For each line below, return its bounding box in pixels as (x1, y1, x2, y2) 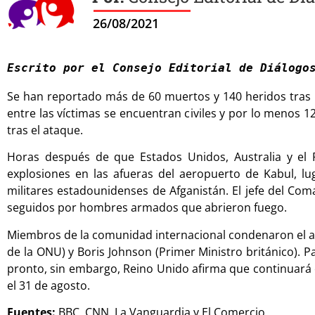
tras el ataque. (7, 122, 83, 138)
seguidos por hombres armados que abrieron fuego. (7, 200, 287, 216)
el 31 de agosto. (7, 277, 90, 293)
